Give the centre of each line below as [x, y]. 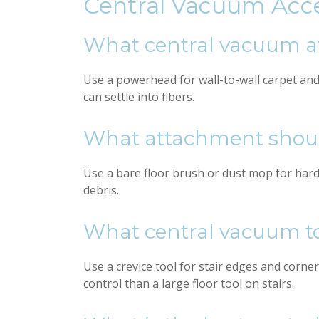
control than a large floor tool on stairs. [189, 283]
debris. [101, 190]
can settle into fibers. [139, 97]
